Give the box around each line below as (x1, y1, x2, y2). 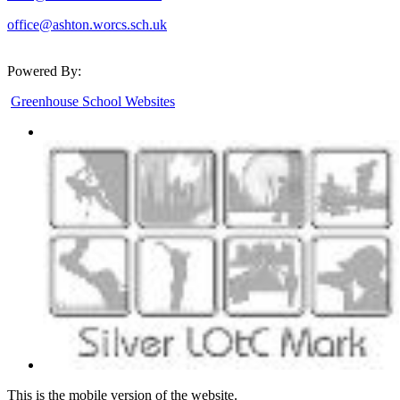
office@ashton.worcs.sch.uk (7, 16, 167, 32)
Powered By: (7, 62, 81, 79)
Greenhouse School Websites (11, 93, 175, 109)
